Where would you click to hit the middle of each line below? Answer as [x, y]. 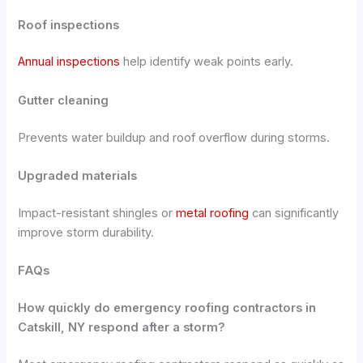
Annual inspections [69, 62]
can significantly [294, 213]
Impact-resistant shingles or [97, 213]
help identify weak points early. [207, 62]
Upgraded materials [78, 176]
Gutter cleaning [64, 100]
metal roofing [213, 213]
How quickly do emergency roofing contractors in [167, 308]
